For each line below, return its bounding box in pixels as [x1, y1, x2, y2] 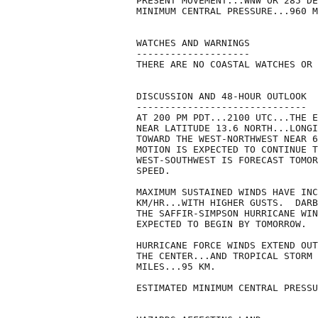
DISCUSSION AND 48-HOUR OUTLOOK [136, 91, 307, 102]
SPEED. [136, 165, 170, 177]
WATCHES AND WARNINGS [136, 38, 250, 49]
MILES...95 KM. [136, 261, 216, 273]
